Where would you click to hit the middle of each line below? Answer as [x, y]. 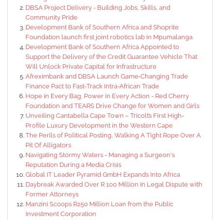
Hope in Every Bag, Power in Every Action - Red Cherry [107, 96]
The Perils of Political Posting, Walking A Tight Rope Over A [113, 136]
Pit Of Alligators [48, 145]
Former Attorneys [52, 194]
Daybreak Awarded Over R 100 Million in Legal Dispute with [114, 185]
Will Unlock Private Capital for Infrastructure [91, 67]
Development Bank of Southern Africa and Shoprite [102, 27]
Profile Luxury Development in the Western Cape [99, 126]
